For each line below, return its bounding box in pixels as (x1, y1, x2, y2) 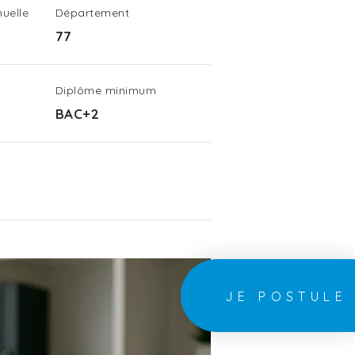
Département (55, 6, 130, 20)
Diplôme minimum (55, 83, 157, 97)
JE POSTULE (225, 288, 347, 304)
